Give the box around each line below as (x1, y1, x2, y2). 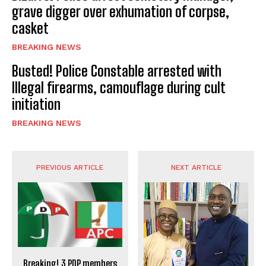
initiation (12, 95, 61, 113)
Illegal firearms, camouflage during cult (12, 78, 226, 96)
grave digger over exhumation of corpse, (12, 2, 229, 20)
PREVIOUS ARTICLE (36, 163, 104, 172)
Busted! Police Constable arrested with (12, 62, 221, 80)
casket (12, 19, 49, 37)
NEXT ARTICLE (170, 163, 221, 172)
